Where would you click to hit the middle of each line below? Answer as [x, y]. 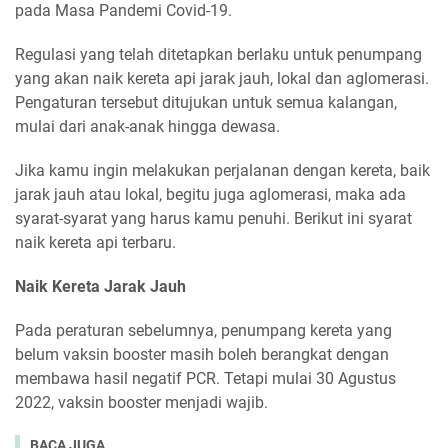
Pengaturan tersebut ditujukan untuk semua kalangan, [206, 102]
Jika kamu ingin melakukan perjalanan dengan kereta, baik [222, 170]
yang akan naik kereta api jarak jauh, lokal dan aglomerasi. [222, 78]
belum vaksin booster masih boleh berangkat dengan [202, 354]
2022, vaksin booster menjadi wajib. [141, 402]
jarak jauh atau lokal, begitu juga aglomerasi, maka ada [210, 194]
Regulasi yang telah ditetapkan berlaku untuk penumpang [218, 54]
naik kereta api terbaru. [95, 242]
